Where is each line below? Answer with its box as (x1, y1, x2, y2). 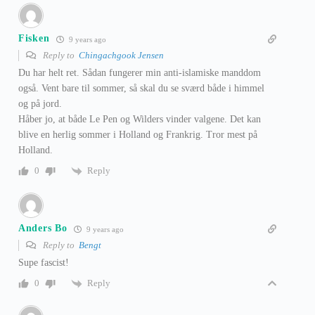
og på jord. (18, 98, 62, 109)
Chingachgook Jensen (79, 49, 164, 60)
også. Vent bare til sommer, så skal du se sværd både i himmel (18, 82, 264, 94)
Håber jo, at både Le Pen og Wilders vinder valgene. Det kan (18, 113, 261, 124)
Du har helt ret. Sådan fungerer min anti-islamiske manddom (18, 67, 261, 78)
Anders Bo (18, 223, 67, 234)
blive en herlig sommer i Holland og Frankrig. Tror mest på (18, 129, 257, 140)
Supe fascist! (18, 257, 69, 268)
